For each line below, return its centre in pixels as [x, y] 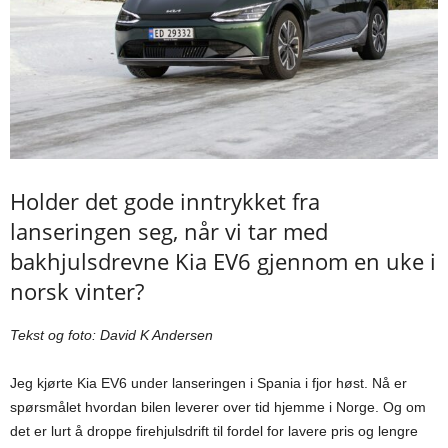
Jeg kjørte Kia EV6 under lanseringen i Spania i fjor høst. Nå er [208, 383]
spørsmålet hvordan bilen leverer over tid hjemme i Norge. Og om [218, 407]
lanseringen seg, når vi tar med [169, 231]
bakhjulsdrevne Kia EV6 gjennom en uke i [223, 261]
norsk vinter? [77, 291]
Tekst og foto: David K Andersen [111, 335]
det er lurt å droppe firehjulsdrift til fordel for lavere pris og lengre [214, 431]
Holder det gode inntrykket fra [165, 201]
